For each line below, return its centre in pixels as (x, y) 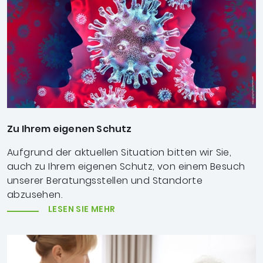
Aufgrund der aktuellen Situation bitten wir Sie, (119, 152)
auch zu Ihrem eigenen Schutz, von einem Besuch (126, 166)
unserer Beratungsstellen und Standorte (105, 180)
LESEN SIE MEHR (82, 209)
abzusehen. (35, 194)
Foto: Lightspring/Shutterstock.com (84, 114)
